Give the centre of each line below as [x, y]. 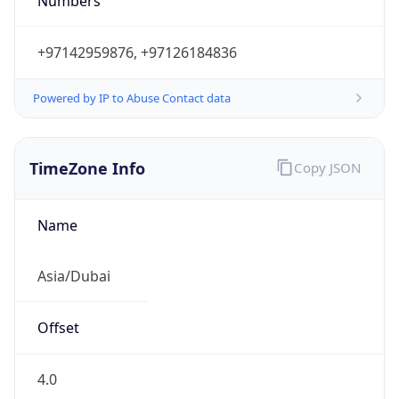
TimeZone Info [87, 168]
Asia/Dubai [73, 276]
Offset [58, 328]
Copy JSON [327, 167]
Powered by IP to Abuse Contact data [132, 98]
